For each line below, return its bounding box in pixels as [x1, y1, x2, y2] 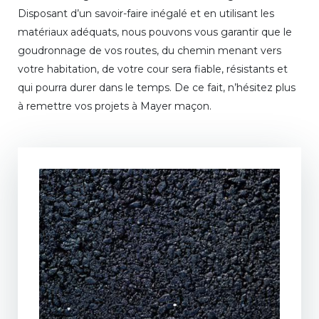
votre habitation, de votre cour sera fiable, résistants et [18, 63, 288, 76]
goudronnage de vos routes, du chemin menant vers [18, 44, 281, 58]
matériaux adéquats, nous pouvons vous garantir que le [18, 26, 292, 39]
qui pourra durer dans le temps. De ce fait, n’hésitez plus [18, 81, 296, 95]
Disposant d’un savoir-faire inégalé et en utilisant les [18, 7, 274, 21]
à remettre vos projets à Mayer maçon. [18, 100, 211, 113]
